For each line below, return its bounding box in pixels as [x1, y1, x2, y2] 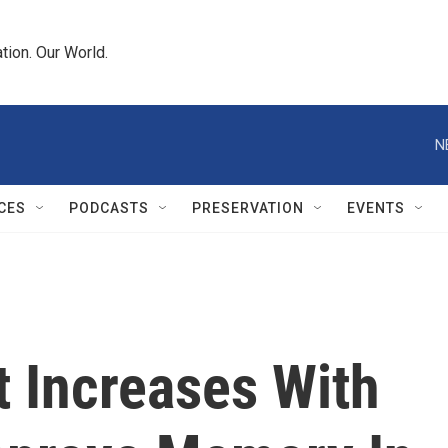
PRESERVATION [192, 200, 304, 216]
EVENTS [347, 200, 405, 216]
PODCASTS [69, 200, 149, 216]
